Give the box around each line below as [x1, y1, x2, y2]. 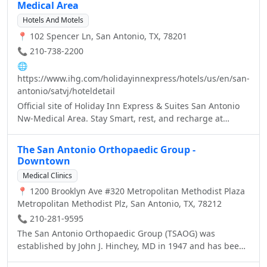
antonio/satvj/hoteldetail [17, 85, 115, 97]
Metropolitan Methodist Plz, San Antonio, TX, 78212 [17, 197, 222, 209]
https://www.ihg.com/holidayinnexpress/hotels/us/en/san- [17, 72, 250, 84]
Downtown [17, 154, 70, 167]
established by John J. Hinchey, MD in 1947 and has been [17, 240, 244, 252]
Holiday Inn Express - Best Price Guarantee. [17, 125, 191, 136]
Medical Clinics [22, 170, 72, 181]
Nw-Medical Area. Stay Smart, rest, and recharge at [17, 112, 223, 124]
